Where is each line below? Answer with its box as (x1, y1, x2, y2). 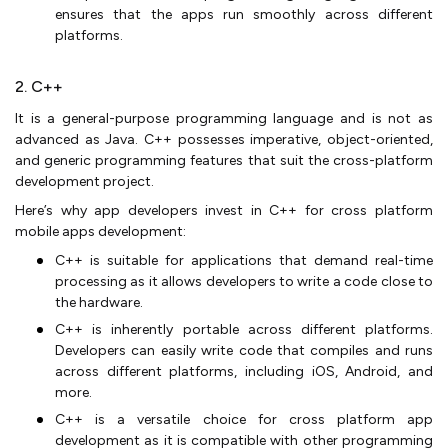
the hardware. (55, 293, 143, 311)
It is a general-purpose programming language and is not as (15, 109, 433, 127)
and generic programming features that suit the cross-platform (15, 151, 433, 169)
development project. (15, 172, 157, 190)
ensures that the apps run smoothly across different (55, 5, 433, 23)
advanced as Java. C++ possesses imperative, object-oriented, (15, 130, 433, 148)
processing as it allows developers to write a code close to (55, 272, 433, 290)
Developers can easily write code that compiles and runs (55, 341, 433, 359)
